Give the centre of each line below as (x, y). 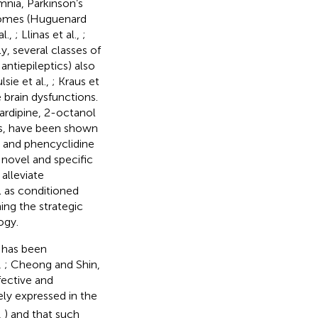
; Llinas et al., (48, 35)
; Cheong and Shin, (52, 265)
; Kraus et (75, 82)
